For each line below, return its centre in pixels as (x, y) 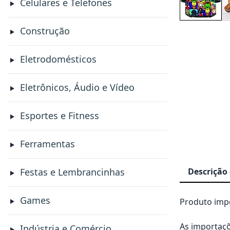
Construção (45, 31)
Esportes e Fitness (59, 116)
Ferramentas (47, 144)
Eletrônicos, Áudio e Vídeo (77, 87)
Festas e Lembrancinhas (72, 172)
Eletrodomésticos (58, 59)
